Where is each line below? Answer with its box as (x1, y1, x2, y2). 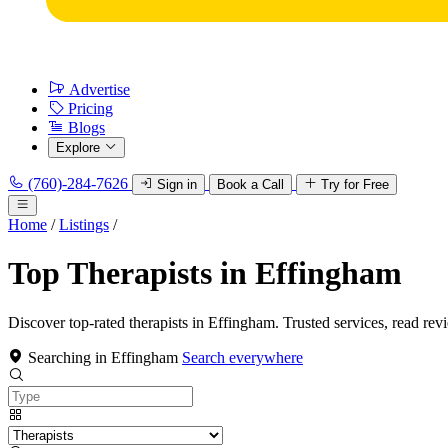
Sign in (157, 177, 197, 192)
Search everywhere (182, 348, 303, 366)
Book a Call (217, 177, 284, 192)
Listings (59, 216, 109, 233)
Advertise (69, 81, 130, 98)
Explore (56, 140, 100, 155)
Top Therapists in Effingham (8, 255, 402, 292)
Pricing (68, 100, 113, 117)
